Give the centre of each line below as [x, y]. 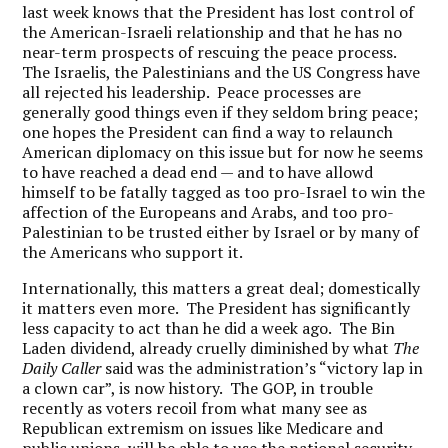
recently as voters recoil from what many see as [195, 408]
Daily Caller [62, 368]
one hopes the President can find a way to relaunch [208, 132]
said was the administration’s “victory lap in [262, 368]
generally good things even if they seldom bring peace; [220, 112]
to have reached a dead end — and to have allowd [198, 172]
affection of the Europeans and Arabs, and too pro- [208, 212]
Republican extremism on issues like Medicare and [203, 428]
